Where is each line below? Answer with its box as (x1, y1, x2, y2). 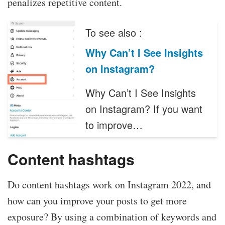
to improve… (85, 117, 143, 132)
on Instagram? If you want (85, 101, 203, 116)
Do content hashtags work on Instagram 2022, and (8, 178, 211, 192)
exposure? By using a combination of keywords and (8, 210, 216, 224)
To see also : (85, 25, 143, 40)
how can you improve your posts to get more (8, 194, 187, 208)
